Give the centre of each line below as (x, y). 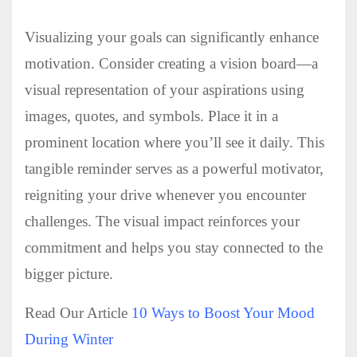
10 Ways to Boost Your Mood (223, 313)
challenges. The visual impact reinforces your (162, 222)
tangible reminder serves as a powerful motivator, (174, 169)
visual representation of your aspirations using (165, 90)
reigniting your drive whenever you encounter (165, 195)
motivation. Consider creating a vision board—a (171, 64)
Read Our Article (78, 313)
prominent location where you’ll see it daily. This (175, 143)
